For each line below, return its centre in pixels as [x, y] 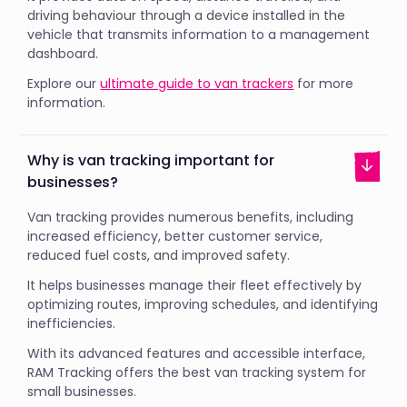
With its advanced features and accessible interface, [197, 353]
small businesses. [82, 391]
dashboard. [65, 53]
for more [324, 83]
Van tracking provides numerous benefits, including [191, 217]
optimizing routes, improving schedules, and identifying [203, 304]
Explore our [64, 83]
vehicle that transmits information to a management [199, 34]
